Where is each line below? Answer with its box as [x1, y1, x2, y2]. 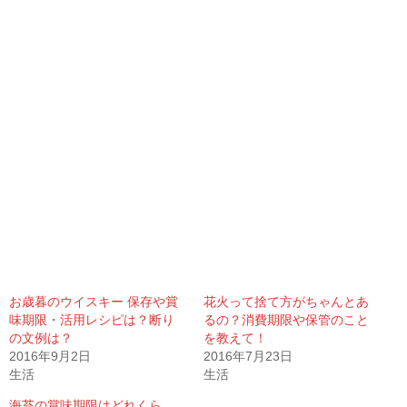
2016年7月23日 [203, 349, 293, 364]
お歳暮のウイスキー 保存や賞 [9, 294, 178, 310]
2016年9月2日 [9, 349, 91, 364]
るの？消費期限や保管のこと [203, 313, 369, 328]
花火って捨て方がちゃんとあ [203, 294, 369, 310]
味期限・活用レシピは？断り [9, 313, 174, 328]
